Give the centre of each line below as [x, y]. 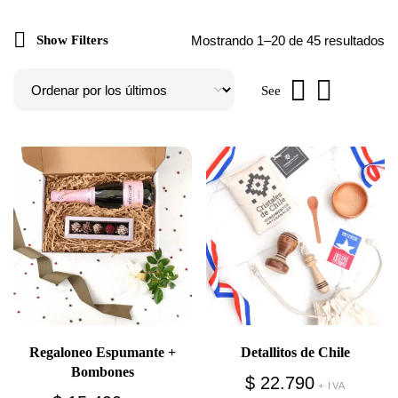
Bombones [103, 371]
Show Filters [72, 40]
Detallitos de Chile [295, 352]
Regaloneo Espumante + [103, 352]
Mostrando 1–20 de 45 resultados [288, 40]
